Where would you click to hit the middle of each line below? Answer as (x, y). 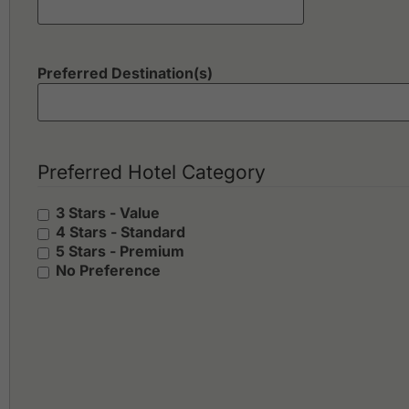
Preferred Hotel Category (152, 173)
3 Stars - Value (108, 213)
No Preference (108, 271)
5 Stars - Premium (120, 252)
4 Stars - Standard (121, 232)
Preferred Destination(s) (125, 73)
